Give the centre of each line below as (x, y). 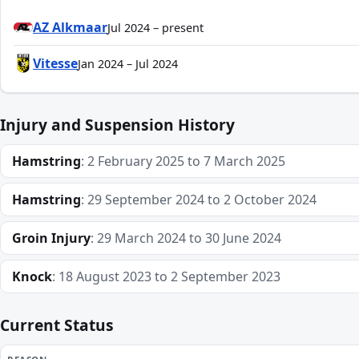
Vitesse (55, 63)
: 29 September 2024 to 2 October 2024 (199, 200)
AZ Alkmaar (70, 27)
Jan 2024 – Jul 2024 (128, 63)
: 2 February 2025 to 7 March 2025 (183, 161)
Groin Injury (51, 238)
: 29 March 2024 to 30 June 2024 (186, 238)
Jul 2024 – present (155, 27)
